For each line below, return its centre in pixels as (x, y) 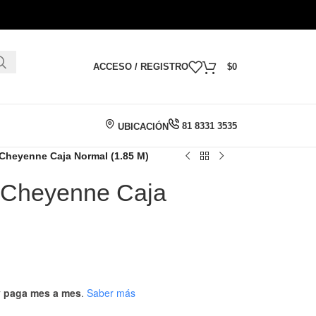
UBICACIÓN (142, 126)
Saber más (111, 292)
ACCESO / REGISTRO (141, 67)
